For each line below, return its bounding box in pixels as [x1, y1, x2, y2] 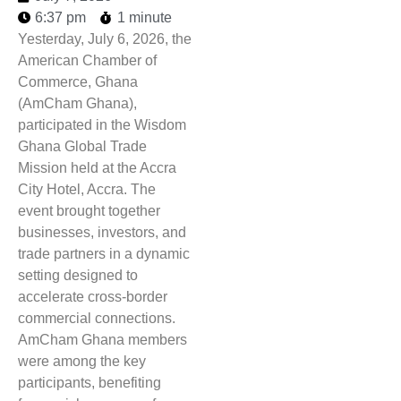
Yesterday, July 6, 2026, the [18, 31, 192, 47]
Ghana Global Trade [18, 139, 147, 154]
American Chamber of [18, 53, 157, 68]
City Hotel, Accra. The [18, 182, 156, 197]
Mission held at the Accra [18, 160, 176, 175]
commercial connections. [18, 311, 175, 326]
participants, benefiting [18, 375, 161, 390]
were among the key [18, 354, 146, 369]
